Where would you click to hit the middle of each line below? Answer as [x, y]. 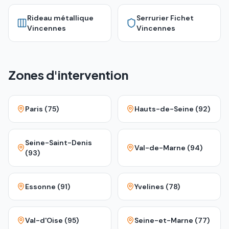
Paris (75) [42, 109]
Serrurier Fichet [165, 18]
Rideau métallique [60, 18]
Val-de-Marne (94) [168, 148]
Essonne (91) [48, 187]
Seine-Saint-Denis [59, 143]
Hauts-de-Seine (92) [172, 109]
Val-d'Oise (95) [52, 220]
